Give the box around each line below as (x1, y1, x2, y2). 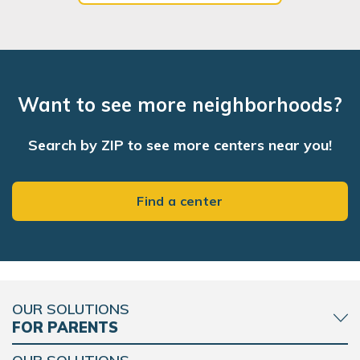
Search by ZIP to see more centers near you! (28, 136, 332, 155)
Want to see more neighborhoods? (18, 92, 342, 117)
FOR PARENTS (12, 318, 118, 337)
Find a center (137, 193, 223, 210)
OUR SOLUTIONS (12, 300, 129, 319)
